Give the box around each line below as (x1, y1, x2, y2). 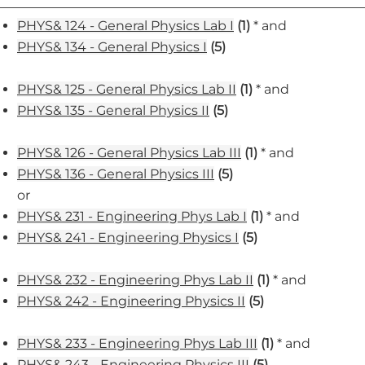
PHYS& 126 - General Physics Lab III (17, 145, 241, 161)
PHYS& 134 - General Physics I (17, 39, 207, 55)
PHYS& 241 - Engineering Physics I (17, 230, 239, 245)
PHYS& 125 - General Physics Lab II (17, 81, 236, 97)
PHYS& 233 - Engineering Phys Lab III (17, 336, 257, 351)
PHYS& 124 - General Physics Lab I (17, 18, 234, 33)
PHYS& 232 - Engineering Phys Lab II (17, 272, 253, 288)
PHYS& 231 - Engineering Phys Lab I (17, 209, 247, 224)
